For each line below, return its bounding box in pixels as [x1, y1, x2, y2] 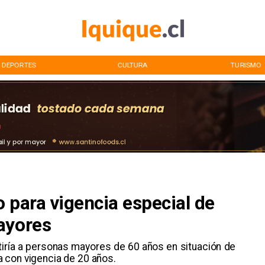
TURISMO [231, 60, 261, 69]
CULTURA [117, 60, 148, 69]
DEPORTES [1, 60, 36, 69]
